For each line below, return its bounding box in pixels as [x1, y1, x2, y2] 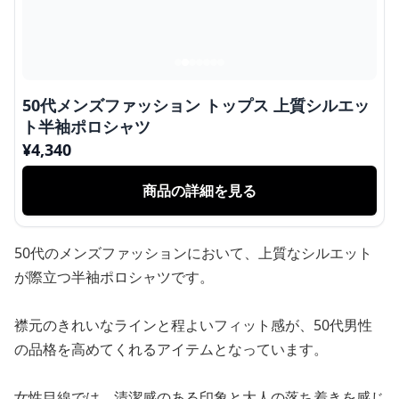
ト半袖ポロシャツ [22, 116, 151, 137]
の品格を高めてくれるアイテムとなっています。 [14, 339, 328, 359]
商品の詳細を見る [142, 181, 256, 200]
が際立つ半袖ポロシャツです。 [14, 267, 214, 287]
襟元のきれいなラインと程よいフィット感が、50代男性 [14, 315, 372, 335]
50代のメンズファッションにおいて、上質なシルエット [14, 243, 372, 263]
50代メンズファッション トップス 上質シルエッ [22, 94, 370, 116]
